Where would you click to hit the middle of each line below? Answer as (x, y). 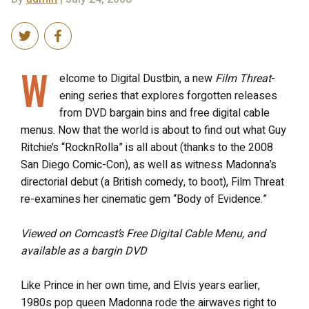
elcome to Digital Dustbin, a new (137, 79)
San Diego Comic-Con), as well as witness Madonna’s (149, 165)
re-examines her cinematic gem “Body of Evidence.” (144, 199)
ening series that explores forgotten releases (168, 96)
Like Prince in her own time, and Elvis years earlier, (140, 286)
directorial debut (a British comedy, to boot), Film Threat (152, 182)
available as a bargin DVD (84, 251)
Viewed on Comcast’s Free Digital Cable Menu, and (143, 234)
